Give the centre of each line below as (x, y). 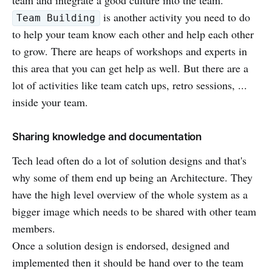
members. (34, 228)
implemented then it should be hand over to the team (128, 262)
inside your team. (50, 102)
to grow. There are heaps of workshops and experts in (130, 51)
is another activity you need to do (175, 17)
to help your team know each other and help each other (133, 34)
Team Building (56, 18)
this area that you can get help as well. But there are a (130, 68)
